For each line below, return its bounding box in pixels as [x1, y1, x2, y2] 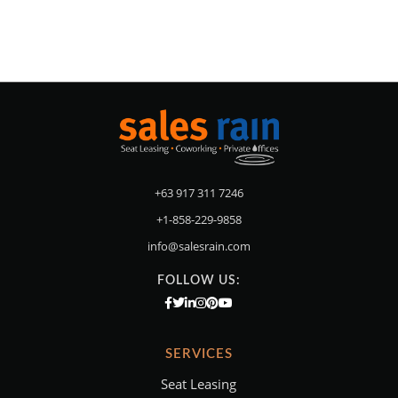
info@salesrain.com [147, 237, 251, 254]
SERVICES [164, 346, 233, 361]
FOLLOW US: [156, 274, 241, 287]
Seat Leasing [161, 374, 237, 393]
